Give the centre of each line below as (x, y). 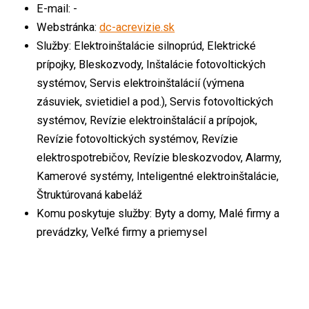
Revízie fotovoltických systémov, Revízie (138, 139)
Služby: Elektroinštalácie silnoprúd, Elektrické (147, 46)
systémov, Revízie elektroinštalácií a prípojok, (147, 120)
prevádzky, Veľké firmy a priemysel (122, 232)
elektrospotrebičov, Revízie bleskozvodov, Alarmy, (159, 157)
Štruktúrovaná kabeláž (90, 195)
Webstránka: (68, 27)
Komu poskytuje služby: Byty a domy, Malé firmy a (158, 213)
